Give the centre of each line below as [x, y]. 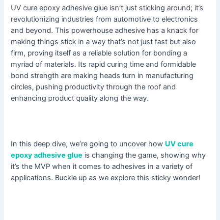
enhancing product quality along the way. [80, 98]
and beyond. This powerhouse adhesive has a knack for [105, 31]
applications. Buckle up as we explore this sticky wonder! [106, 178]
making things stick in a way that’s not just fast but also [104, 42]
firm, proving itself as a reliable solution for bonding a [99, 53]
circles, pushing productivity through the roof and [94, 87]
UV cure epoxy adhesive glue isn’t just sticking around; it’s [107, 8]
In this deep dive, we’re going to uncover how [88, 144]
